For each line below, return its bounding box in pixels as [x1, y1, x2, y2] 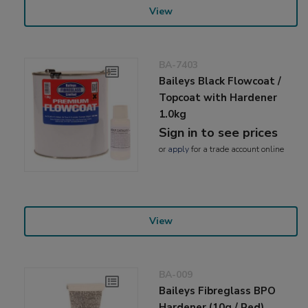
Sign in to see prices [159, 124, 278, 141]
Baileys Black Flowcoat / [159, 74, 282, 88]
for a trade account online [189, 143, 285, 155]
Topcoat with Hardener [159, 90, 278, 104]
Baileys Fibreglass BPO [159, 283, 276, 298]
